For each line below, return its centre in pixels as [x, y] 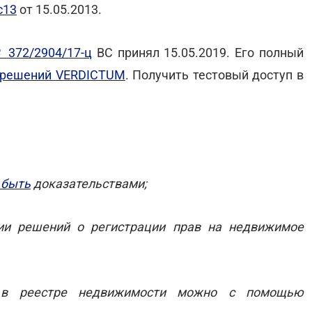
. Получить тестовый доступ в [214, 75]
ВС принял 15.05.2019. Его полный [198, 53]
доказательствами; [89, 184]
